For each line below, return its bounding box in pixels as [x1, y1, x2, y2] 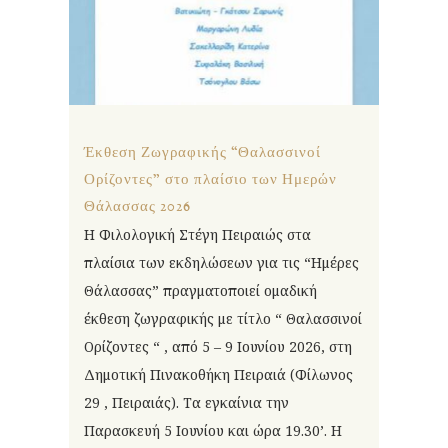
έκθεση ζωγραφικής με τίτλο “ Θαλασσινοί [84, 308, 362, 328]
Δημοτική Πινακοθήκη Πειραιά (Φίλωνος [84, 364, 353, 384]
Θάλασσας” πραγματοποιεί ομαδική [84, 280, 317, 300]
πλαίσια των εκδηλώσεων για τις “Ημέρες [84, 252, 359, 272]
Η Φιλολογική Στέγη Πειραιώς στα [84, 224, 311, 244]
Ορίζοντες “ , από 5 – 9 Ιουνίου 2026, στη [84, 336, 352, 356]
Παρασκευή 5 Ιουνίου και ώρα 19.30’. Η [84, 420, 342, 440]
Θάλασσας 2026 [84, 196, 191, 216]
